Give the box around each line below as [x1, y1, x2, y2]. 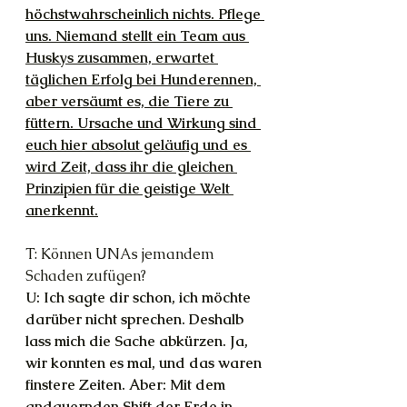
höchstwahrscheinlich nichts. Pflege [25, 5, 264, 24]
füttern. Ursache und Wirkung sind [25, 114, 261, 133]
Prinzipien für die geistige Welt [25, 179, 233, 198]
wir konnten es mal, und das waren [25, 353, 265, 372]
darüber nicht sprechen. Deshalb [25, 310, 247, 329]
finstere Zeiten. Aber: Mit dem [25, 375, 229, 394]
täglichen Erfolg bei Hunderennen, [25, 70, 261, 89]
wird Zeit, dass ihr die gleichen [25, 157, 237, 176]
